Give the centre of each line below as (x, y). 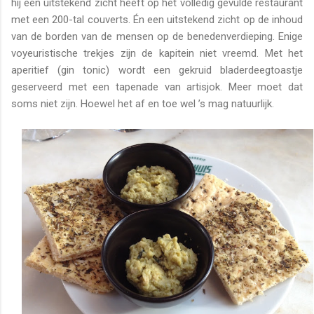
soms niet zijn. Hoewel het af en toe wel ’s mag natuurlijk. (143, 104)
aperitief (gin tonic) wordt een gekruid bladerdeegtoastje (157, 70)
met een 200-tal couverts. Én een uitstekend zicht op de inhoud (157, 20)
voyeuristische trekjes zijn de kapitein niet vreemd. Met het (157, 54)
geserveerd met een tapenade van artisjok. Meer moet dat (157, 87)
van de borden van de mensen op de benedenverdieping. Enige (157, 37)
